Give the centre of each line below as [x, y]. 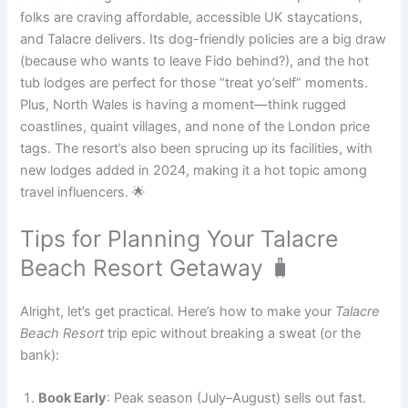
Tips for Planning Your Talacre [179, 238]
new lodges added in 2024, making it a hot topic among [194, 170]
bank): [40, 355]
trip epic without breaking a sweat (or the [233, 333]
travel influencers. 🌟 [83, 192]
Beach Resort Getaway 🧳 [157, 267]
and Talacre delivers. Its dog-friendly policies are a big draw [204, 39]
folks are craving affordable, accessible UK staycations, [192, 17]
